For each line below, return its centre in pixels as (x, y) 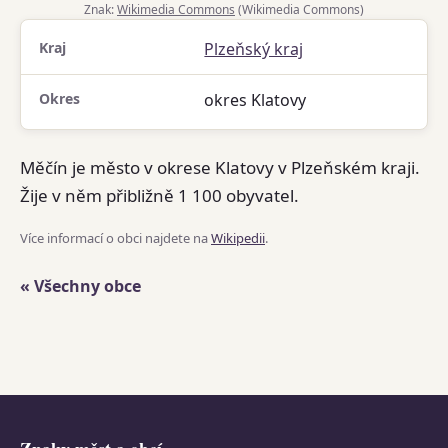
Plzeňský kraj (254, 49)
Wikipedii (238, 238)
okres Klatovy (255, 100)
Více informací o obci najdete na (115, 238)
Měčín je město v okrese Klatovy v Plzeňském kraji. (220, 167)
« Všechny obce (80, 286)
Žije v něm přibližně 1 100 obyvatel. (159, 195)
